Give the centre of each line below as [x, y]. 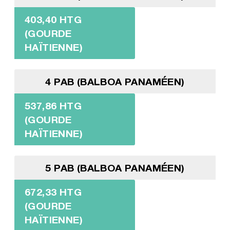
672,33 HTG [53, 192]
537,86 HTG [53, 106]
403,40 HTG [53, 20]
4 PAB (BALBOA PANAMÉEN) [115, 82]
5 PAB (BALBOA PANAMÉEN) [115, 168]
